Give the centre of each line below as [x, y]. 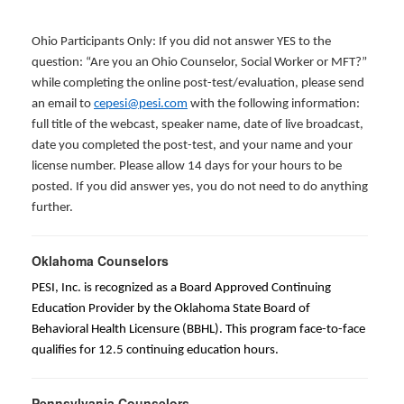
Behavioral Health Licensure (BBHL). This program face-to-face [198, 330]
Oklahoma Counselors [100, 261]
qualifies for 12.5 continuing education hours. [155, 350]
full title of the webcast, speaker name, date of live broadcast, [197, 125]
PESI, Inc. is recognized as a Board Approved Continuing [181, 288]
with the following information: [274, 104]
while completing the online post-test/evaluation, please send [198, 83]
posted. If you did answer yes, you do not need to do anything [200, 187]
